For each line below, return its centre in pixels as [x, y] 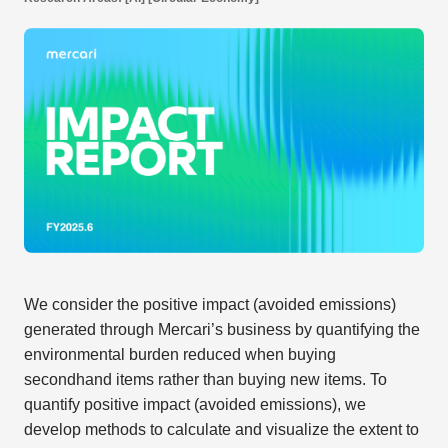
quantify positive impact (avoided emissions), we [194, 405]
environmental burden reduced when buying [179, 355]
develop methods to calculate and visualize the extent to [221, 430]
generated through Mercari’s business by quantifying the [221, 330]
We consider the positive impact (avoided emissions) [209, 305]
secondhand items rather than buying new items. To [205, 380]
